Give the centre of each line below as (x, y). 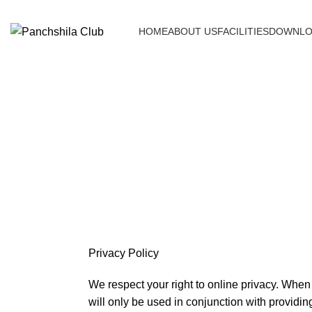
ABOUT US (193, 31)
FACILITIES (243, 31)
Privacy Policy (124, 253)
